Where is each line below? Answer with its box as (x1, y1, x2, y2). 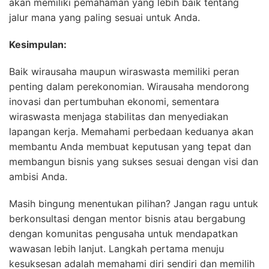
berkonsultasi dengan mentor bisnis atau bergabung (9, 212, 246, 225)
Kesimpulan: (9, 38, 67, 50)
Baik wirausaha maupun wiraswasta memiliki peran (9, 65, 239, 77)
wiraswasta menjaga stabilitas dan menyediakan (9, 110, 228, 122)
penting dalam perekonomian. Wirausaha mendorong (9, 80, 249, 92)
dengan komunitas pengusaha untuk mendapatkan (9, 227, 238, 240)
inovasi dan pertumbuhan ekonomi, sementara (9, 95, 219, 107)
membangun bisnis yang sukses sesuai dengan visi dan (9, 155, 258, 168)
